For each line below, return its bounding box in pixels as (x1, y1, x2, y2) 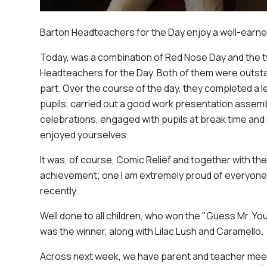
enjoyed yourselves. (40, 128, 131, 141)
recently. (40, 184, 80, 197)
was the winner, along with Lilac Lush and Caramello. (40, 224, 266, 238)
